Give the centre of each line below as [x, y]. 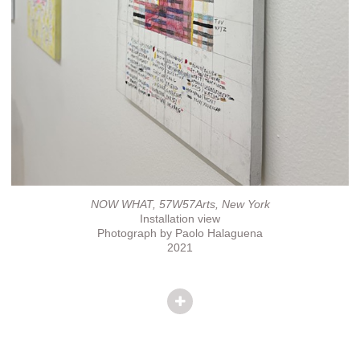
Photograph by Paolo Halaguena [180, 233]
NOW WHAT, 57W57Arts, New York [180, 204]
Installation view [180, 219]
